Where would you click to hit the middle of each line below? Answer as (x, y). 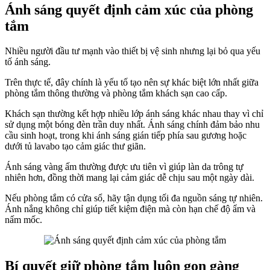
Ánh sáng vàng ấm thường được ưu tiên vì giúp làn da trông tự (124, 167)
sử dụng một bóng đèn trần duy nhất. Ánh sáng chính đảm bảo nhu (132, 125)
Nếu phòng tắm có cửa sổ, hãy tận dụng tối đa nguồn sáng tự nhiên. (134, 198)
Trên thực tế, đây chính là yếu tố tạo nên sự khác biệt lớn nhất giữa (132, 83)
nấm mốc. (24, 220)
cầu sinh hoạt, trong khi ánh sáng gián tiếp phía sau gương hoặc (126, 136)
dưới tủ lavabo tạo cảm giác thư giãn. (75, 146)
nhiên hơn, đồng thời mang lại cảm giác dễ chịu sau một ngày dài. (130, 178)
